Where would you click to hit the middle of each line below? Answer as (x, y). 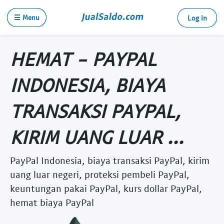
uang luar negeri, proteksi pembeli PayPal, (100, 174)
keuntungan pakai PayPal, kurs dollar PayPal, (106, 188)
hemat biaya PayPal (52, 202)
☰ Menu (27, 17)
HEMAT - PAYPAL (83, 58)
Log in (197, 18)
